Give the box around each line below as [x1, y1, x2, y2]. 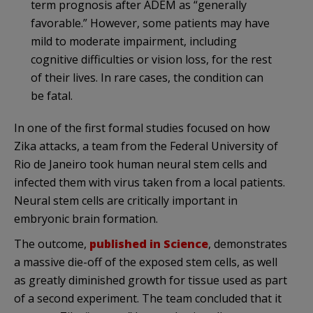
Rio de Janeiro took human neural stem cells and [14, 156, 267, 172]
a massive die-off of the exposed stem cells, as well [14, 254, 277, 270]
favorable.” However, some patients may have [31, 15, 270, 31]
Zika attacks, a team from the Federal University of [14, 138, 278, 154]
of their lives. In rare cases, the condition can [31, 69, 263, 85]
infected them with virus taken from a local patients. [14, 174, 285, 190]
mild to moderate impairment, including [31, 33, 237, 49]
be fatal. [31, 87, 73, 103]
